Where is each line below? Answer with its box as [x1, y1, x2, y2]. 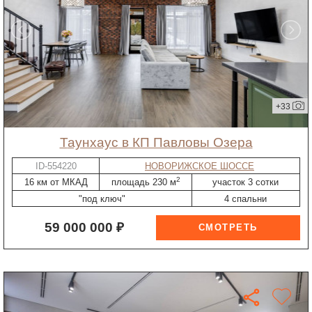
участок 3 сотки [212, 177, 279, 188]
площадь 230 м [111, 177, 176, 188]
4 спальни [224, 193, 267, 204]
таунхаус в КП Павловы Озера [67, 134, 253, 150]
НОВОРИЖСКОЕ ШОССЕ [144, 160, 254, 171]
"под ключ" [79, 193, 126, 204]
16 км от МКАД [24, 177, 88, 188]
